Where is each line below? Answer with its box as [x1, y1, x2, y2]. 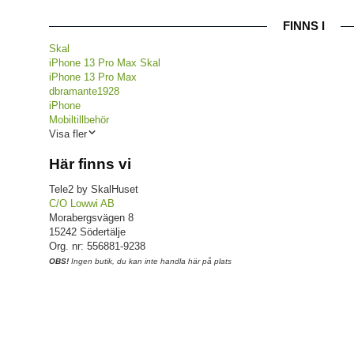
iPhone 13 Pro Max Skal [49, 57, 160, 69]
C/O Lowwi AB [49, 198, 115, 209]
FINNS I [283, 19, 325, 32]
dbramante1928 [49, 85, 119, 97]
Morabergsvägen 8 [49, 212, 134, 224]
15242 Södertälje [49, 226, 126, 238]
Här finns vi [49, 156, 131, 172]
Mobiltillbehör [49, 114, 109, 126]
